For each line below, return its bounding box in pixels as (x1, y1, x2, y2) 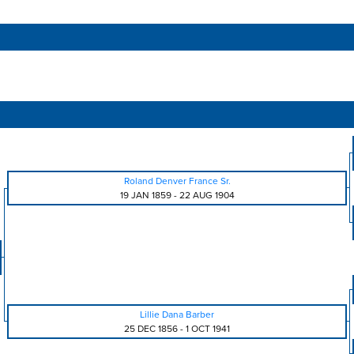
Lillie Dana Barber (140, 309, 214, 320)
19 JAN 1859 (119, 190, 171, 201)
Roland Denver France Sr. (123, 175, 231, 186)
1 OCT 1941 (186, 323, 230, 334)
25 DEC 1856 (124, 323, 178, 334)
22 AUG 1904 (179, 190, 235, 201)
